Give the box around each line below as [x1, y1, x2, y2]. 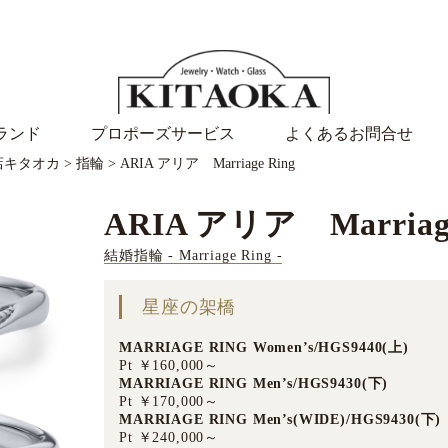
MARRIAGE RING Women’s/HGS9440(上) [119, 340, 409, 355]
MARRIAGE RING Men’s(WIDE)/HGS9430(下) [119, 412, 442, 427]
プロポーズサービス [91, 125, 235, 142]
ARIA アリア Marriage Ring [120, 156, 295, 171]
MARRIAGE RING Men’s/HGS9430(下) [119, 376, 389, 391]
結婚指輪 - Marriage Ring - [104, 248, 283, 263]
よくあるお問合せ [285, 125, 413, 142]
